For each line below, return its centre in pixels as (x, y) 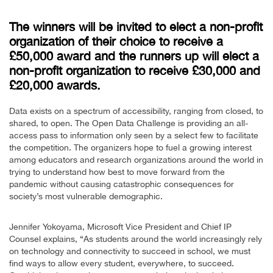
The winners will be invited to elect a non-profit (136, 27)
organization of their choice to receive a (116, 41)
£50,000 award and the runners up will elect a (134, 56)
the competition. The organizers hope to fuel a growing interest (130, 148)
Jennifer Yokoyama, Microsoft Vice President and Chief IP (120, 227)
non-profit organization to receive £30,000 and (135, 71)
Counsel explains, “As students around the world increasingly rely (136, 239)
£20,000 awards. (55, 85)
